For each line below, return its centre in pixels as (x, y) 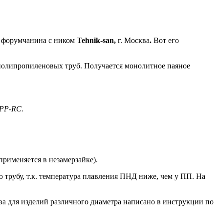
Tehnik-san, (96, 40)
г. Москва (133, 40)
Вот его (165, 40)
